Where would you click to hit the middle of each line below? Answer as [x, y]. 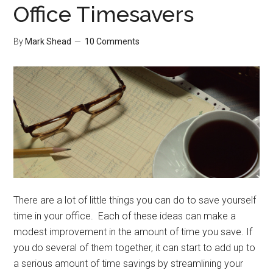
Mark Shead [48, 41]
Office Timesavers [104, 14]
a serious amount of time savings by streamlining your [129, 264]
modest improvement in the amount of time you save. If [133, 232]
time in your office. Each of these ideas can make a [125, 216]
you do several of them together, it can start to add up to [135, 248]
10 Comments [112, 41]
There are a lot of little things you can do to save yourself [135, 200]
